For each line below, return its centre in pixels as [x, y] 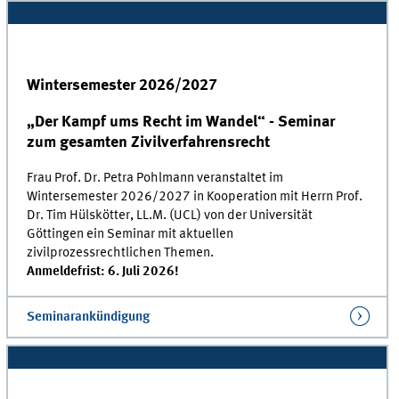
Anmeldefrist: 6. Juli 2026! [106, 272]
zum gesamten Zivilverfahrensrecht [149, 143]
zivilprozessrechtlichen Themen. [121, 253]
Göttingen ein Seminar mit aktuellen [130, 235]
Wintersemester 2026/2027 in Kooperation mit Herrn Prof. [195, 197]
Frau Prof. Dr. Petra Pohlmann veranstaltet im [155, 179]
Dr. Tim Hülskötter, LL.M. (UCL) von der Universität [170, 216]
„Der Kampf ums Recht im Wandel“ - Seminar [181, 122]
